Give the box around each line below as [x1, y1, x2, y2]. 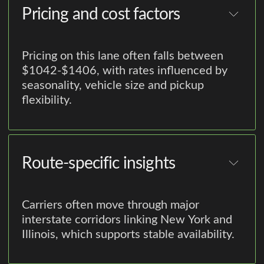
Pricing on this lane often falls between [22, 50, 224, 62]
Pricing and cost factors [22, 6, 180, 23]
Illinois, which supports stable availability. [22, 228, 235, 240]
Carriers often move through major [22, 199, 200, 211]
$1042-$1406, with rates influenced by [22, 65, 228, 77]
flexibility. [22, 94, 72, 107]
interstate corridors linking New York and [22, 213, 233, 226]
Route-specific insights [22, 154, 176, 171]
